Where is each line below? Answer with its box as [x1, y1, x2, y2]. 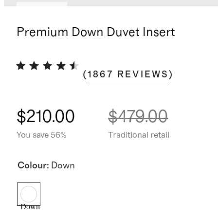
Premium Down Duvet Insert [16, 26, 175, 39]
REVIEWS [117, 70, 169, 79]
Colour [17, 161, 47, 170]
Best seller [22, 6, 61, 15]
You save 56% [16, 130, 67, 140]
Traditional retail [108, 130, 170, 140]
